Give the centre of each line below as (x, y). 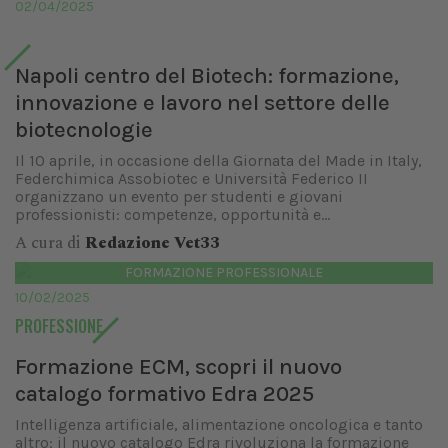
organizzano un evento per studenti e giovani (179, 196)
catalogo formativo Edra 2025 (164, 393)
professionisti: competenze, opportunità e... (172, 214)
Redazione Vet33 (152, 243)
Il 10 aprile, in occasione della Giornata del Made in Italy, (218, 160)
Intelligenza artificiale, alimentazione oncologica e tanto (219, 424)
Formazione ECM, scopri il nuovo (178, 366)
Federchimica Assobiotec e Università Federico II (191, 178)
